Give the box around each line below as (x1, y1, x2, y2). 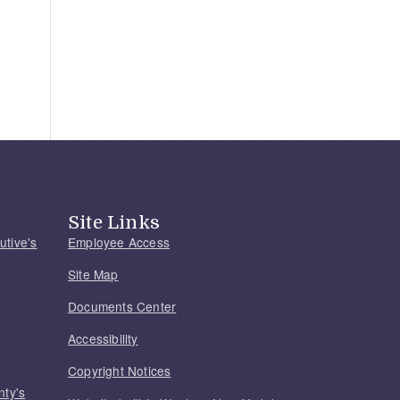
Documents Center (68, 296, 177, 315)
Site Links (68, 211, 160, 233)
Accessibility (68, 329, 138, 347)
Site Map (68, 264, 119, 283)
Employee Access (68, 232, 170, 251)
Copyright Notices (68, 361, 171, 379)
